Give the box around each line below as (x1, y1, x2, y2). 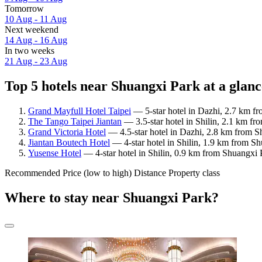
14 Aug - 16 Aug (5, 35, 67, 46)
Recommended (5, 167, 60, 178)
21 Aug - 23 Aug (5, 56, 67, 67)
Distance (134, 167, 166, 178)
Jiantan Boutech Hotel (28, 137, 110, 147)
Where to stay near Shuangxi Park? (5, 189, 219, 205)
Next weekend (5, 25, 58, 35)
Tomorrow (5, 4, 44, 14)
